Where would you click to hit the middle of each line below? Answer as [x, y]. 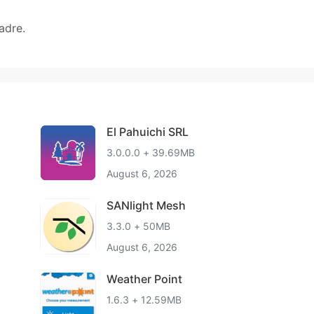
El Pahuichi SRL [147, 132]
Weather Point [144, 279]
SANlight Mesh [146, 205]
